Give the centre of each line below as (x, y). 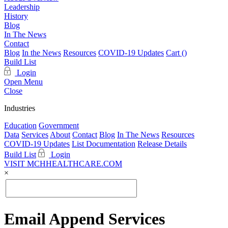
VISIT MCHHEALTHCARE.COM (63, 164)
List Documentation (104, 144)
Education (20, 125)
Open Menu (23, 82)
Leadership (22, 7)
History (16, 16)
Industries (20, 108)
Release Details (162, 144)
